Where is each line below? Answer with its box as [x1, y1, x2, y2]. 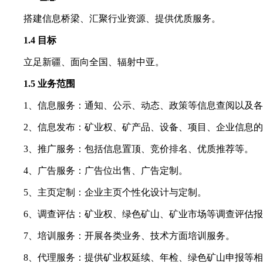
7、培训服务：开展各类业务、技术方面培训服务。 [23, 230, 235, 241]
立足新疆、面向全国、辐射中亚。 [23, 56, 164, 67]
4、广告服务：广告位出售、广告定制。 [23, 165, 188, 176]
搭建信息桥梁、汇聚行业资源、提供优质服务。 [23, 13, 221, 23]
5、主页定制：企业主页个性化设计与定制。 [23, 187, 207, 197]
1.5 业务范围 [23, 78, 75, 89]
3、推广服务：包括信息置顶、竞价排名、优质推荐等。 [23, 143, 254, 154]
